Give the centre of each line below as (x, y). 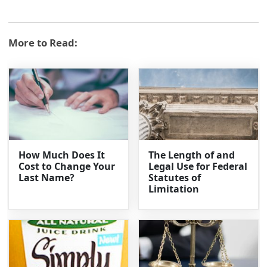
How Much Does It (62, 155)
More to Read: (43, 43)
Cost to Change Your (67, 167)
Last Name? (47, 178)
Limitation (174, 189)
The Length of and (192, 155)
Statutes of (175, 178)
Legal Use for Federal (198, 167)
